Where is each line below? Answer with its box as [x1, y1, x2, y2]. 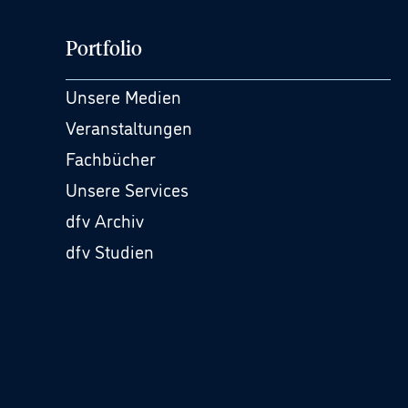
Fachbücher [66, 145, 156, 170]
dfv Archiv [66, 207, 144, 232]
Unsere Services [66, 176, 189, 201]
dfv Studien [66, 238, 154, 263]
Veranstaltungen [66, 114, 192, 139]
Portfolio [66, 40, 142, 60]
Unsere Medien [66, 83, 181, 108]
